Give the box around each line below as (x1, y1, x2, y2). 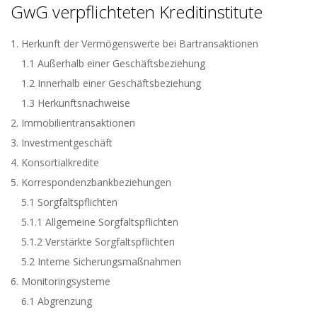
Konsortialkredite (21, 156, 99, 169)
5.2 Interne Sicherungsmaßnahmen (21, 255, 181, 268)
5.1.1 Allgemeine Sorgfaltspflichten (21, 215, 178, 229)
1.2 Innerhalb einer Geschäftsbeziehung (21, 76, 201, 90)
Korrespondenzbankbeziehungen (21, 175, 171, 189)
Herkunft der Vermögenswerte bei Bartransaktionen (21, 37, 258, 50)
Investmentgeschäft (21, 136, 113, 149)
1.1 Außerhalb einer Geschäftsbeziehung (21, 57, 205, 70)
